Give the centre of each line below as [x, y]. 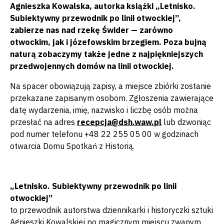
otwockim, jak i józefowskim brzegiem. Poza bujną [108, 42]
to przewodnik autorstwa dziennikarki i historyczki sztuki [111, 210]
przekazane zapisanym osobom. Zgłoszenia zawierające [112, 98]
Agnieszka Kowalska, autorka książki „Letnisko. [103, 6]
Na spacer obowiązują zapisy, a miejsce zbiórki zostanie [110, 86]
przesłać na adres [43, 122]
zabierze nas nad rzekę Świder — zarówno [91, 30]
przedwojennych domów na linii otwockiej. [92, 66]
